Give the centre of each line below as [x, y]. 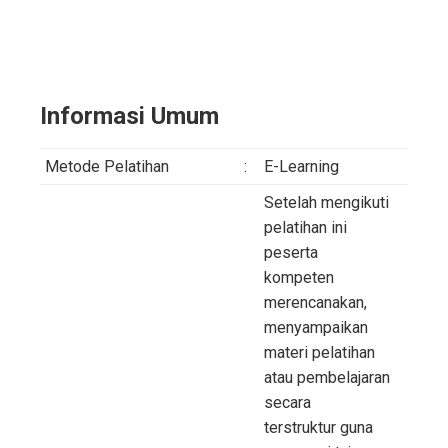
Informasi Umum [129, 116]
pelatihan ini [305, 228]
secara [287, 403]
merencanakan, [315, 303]
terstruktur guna [318, 428]
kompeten [299, 278]
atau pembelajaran [327, 378]
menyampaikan [316, 328]
